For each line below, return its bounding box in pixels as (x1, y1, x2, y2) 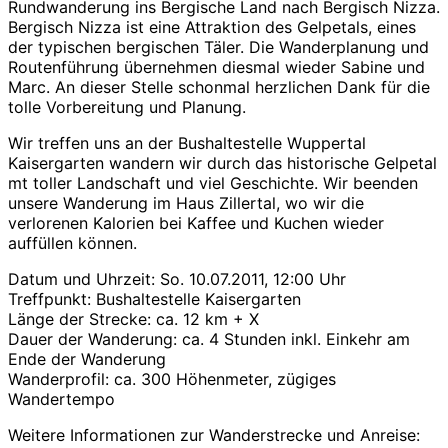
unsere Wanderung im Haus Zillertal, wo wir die (8, 192, 364, 213)
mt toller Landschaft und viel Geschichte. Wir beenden (8, 172, 418, 193)
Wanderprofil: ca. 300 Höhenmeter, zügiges (8, 368, 336, 389)
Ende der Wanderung (8, 348, 166, 369)
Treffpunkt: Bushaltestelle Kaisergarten (8, 288, 301, 309)
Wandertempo (8, 388, 115, 409)
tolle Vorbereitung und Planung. (8, 96, 246, 117)
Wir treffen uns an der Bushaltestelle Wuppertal (8, 132, 366, 153)
